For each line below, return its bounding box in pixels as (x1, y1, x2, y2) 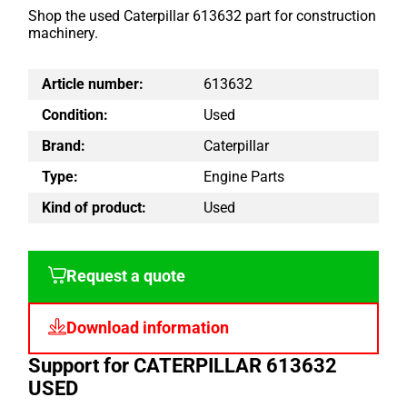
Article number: (42, 75, 144, 94)
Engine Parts (203, 168, 284, 186)
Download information (66, 319, 230, 338)
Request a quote (66, 267, 186, 286)
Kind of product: (42, 199, 147, 217)
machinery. (28, 24, 99, 42)
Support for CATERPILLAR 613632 (28, 353, 338, 377)
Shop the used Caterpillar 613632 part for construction (28, 6, 377, 25)
